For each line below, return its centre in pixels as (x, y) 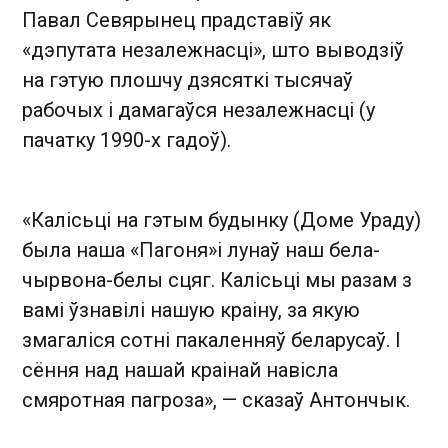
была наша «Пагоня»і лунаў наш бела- (201, 250)
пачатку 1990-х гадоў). (126, 140)
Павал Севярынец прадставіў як (176, 20)
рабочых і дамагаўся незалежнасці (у (198, 110)
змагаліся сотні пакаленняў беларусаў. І (211, 340)
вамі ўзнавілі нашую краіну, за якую (191, 310)
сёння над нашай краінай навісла (180, 370)
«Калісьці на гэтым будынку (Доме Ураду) (221, 220)
